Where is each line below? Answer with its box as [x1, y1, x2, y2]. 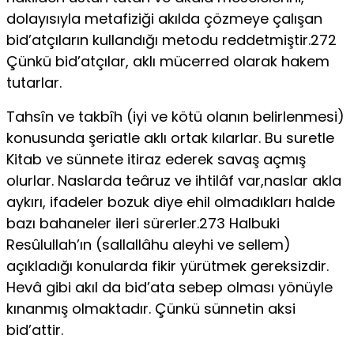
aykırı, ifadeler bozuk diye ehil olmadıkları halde [6, 191, 335, 212]
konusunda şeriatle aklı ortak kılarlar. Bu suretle [6, 127, 334, 148]
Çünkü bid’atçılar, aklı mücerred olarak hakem [6, 51, 330, 71]
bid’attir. [6, 319, 63, 340]
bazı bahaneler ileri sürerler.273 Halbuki [6, 213, 280, 233]
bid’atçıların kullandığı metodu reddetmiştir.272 [6, 29, 337, 50]
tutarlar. [6, 72, 62, 92]
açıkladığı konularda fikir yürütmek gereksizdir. [6, 255, 329, 276]
